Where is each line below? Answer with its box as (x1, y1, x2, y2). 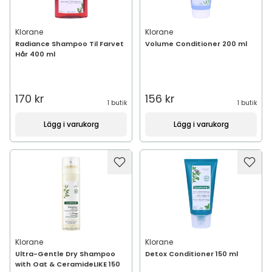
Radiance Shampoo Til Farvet (15, 39, 124, 49)
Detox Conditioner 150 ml (145, 249, 238, 259)
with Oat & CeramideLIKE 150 (15, 259, 120, 269)
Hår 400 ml (15, 49, 55, 59)
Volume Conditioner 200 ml (145, 39, 247, 49)
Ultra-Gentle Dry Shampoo (15, 249, 115, 259)
